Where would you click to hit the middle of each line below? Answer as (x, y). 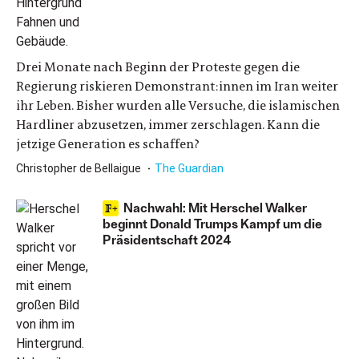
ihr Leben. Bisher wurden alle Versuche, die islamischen (178, 105)
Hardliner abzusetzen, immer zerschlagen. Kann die (168, 125)
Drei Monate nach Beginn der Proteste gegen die (158, 67)
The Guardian (189, 168)
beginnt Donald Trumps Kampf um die (212, 223)
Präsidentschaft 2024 (167, 239)
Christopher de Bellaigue (80, 168)
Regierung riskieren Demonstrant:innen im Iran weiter (177, 86)
